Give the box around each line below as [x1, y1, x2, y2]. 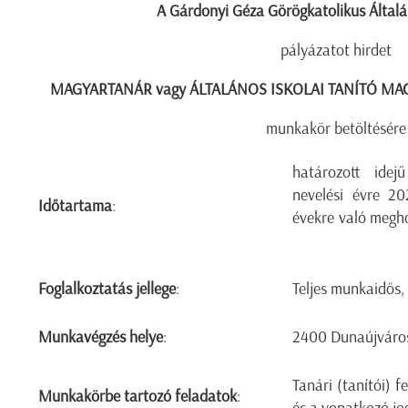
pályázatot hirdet [280, 40, 396, 60]
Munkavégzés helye [38, 327, 164, 347]
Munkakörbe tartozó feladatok [38, 386, 238, 406]
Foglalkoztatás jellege [38, 279, 177, 299]
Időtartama [38, 196, 113, 216]
